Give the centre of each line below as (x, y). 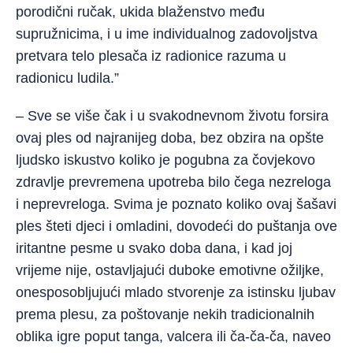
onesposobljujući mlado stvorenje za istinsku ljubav (176, 292)
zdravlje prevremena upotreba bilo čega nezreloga (173, 182)
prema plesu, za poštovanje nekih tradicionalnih (165, 314)
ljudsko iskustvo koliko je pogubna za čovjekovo (165, 160)
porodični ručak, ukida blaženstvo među (140, 12)
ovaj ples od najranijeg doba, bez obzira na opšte (170, 138)
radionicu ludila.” (67, 78)
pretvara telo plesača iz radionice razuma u (151, 56)
